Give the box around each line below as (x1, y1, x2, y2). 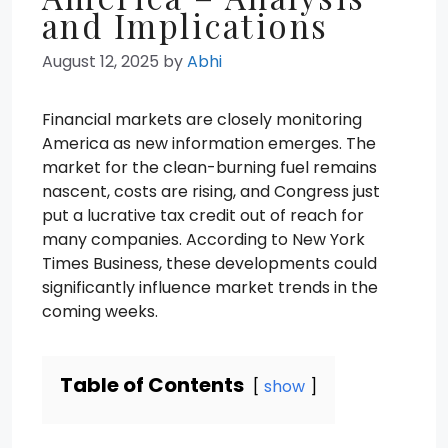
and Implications (42, 3, 329, 47)
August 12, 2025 (42, 50, 159, 73)
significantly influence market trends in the (42, 276, 378, 299)
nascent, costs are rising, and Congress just (42, 180, 380, 203)
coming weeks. (42, 300, 158, 323)
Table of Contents (60, 371, 244, 399)
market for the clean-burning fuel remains (42, 156, 377, 179)
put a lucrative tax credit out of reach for (42, 204, 364, 227)
